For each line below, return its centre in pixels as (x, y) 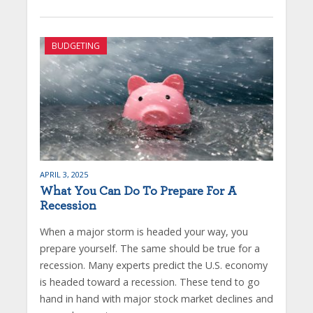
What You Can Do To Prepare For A (138, 191)
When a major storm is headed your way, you (144, 231)
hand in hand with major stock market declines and (156, 298)
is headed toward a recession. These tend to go (150, 282)
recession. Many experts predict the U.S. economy (153, 265)
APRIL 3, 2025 (64, 174)
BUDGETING (75, 46)
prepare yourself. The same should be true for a (150, 248)
